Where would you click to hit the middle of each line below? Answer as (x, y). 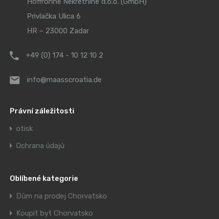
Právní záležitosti (42, 111)
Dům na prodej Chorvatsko (62, 196)
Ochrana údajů (40, 146)
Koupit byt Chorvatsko (55, 213)
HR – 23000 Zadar (58, 31)
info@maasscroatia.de (64, 80)
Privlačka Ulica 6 (54, 16)
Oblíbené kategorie (44, 179)
